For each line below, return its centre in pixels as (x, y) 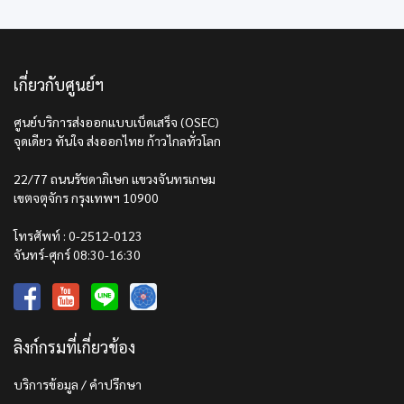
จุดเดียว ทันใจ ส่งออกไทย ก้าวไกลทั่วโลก (117, 141)
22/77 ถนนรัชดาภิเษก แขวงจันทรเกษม (115, 179)
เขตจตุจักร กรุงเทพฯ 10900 (86, 197)
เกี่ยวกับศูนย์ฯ (59, 84)
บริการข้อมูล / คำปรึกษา (78, 384)
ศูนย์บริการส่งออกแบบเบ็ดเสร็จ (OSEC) (116, 122)
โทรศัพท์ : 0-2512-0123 (78, 235)
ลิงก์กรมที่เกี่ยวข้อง (74, 347)
